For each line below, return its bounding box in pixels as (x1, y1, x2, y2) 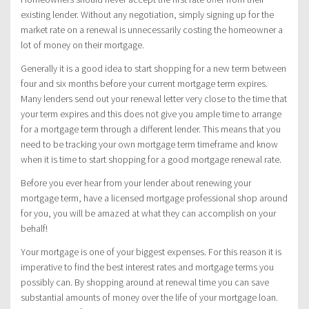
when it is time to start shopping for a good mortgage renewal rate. (21, 152, 281, 166)
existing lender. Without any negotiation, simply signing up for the (21, 8, 274, 21)
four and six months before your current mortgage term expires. (21, 77, 268, 90)
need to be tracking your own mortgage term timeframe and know (21, 137, 278, 150)
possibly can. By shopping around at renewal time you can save (21, 275, 269, 288)
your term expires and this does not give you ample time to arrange (21, 107, 281, 120)
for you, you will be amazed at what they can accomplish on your (21, 206, 276, 219)
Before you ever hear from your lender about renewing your (21, 176, 251, 189)
